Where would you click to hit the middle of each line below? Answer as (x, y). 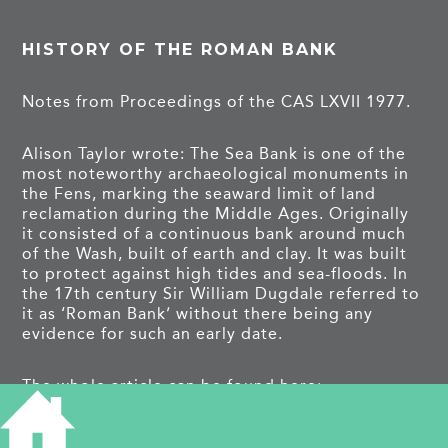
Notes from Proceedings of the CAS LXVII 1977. (217, 101)
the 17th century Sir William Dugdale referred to (221, 293)
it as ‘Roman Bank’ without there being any (198, 313)
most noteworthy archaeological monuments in (216, 173)
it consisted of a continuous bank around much (214, 233)
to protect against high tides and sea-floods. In (215, 273)
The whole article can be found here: (172, 385)
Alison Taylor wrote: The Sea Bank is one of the (214, 153)
